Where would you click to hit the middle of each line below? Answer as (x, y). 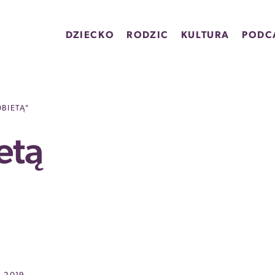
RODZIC (148, 36)
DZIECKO (90, 36)
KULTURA (205, 36)
